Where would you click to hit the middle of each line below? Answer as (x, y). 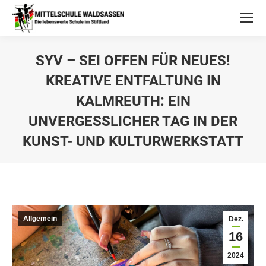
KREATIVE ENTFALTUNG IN (133, 81)
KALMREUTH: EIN (133, 101)
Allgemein (40, 218)
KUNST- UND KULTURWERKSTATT (133, 141)
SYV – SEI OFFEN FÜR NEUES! (133, 61)
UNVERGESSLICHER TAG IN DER (133, 121)
